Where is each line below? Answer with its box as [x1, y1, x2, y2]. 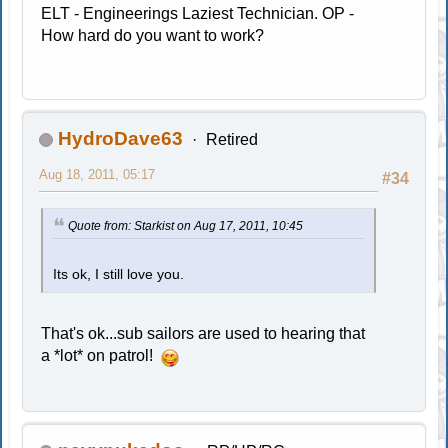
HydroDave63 [58, 128, 184, 150]
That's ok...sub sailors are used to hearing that [41, 324, 366, 342]
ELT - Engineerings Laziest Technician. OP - [41, 5, 355, 23]
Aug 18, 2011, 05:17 [39, 167, 156, 183]
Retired [205, 131, 258, 149]
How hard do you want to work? [41, 27, 265, 45]
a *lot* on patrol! [41, 346, 162, 364]
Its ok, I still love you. [53, 266, 185, 282]
